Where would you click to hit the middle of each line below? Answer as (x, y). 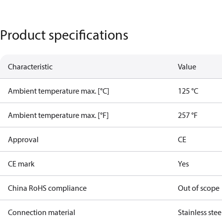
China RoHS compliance (47, 188)
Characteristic (30, 66)
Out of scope (199, 188)
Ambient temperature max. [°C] (59, 91)
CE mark (21, 164)
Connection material (42, 212)
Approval (23, 139)
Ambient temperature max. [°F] (58, 115)
